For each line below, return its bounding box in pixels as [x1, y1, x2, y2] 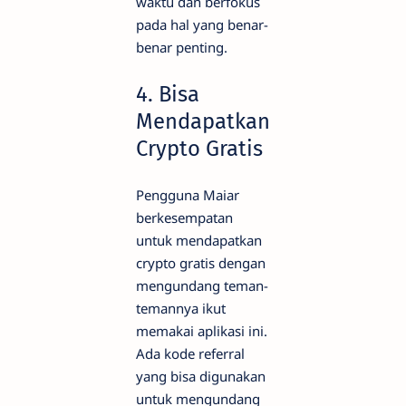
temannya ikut [136, 298, 226, 317]
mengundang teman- [136, 275, 268, 295]
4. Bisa [136, 82, 199, 108]
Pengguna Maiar [136, 185, 239, 204]
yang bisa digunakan [136, 366, 266, 385]
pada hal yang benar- [136, 15, 268, 34]
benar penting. [136, 38, 227, 57]
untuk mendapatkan [136, 230, 262, 249]
